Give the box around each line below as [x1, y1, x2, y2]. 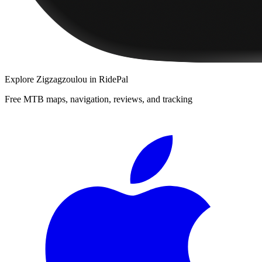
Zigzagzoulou [36, 74, 87, 84]
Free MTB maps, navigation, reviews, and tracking [5, 94, 192, 104]
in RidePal [87, 74, 128, 84]
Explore [5, 74, 36, 84]
